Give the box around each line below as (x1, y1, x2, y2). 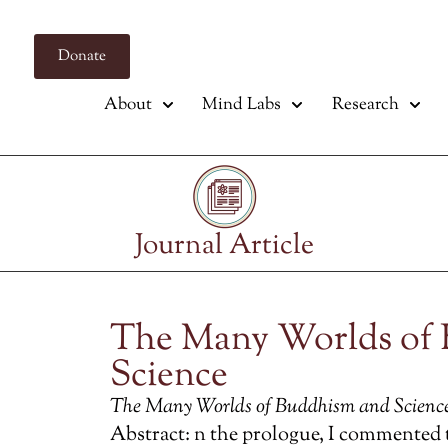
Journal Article (134, 225, 314, 266)
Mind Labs (202, 92, 282, 117)
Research (331, 92, 399, 117)
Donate (58, 45, 106, 67)
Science (110, 349, 228, 402)
